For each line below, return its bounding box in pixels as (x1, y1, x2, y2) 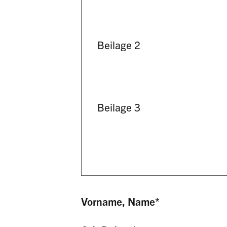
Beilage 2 (97, 37, 141, 51)
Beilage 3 (97, 100, 141, 113)
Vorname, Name (81, 195, 155, 208)
